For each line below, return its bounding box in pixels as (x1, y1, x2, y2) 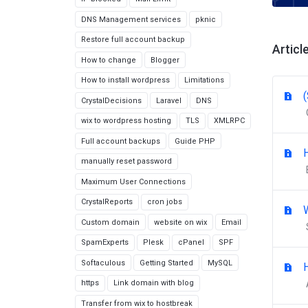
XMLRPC (214, 116, 245, 125)
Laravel (156, 96, 181, 105)
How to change (81, 55, 136, 65)
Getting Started (140, 258, 193, 267)
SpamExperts (81, 238, 129, 247)
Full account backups (81, 136, 160, 146)
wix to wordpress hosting (81, 116, 171, 125)
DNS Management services (81, 14, 181, 24)
